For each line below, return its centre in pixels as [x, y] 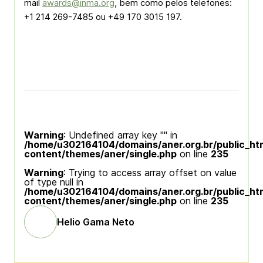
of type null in [54, 182]
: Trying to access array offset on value [150, 173]
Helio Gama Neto [96, 222]
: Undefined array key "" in [120, 135]
